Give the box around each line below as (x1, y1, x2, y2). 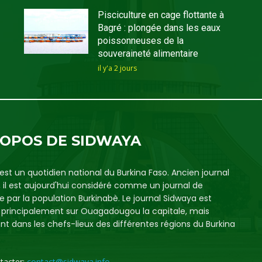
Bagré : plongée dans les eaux (97, 22, 220, 34)
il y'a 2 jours (97, 63, 137, 74)
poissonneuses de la (97, 35, 184, 47)
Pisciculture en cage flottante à (97, 9, 224, 21)
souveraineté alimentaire (97, 48, 198, 60)
